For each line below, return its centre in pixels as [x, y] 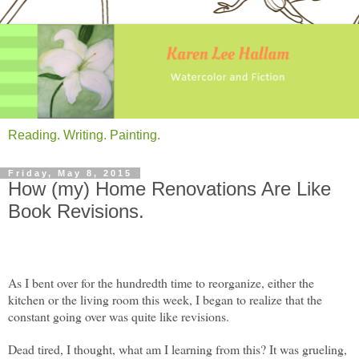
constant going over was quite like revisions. [119, 317]
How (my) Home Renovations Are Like [169, 188]
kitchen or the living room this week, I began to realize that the [165, 300]
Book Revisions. [76, 211]
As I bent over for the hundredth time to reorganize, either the [161, 283]
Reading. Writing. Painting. [84, 135]
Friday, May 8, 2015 [70, 173]
